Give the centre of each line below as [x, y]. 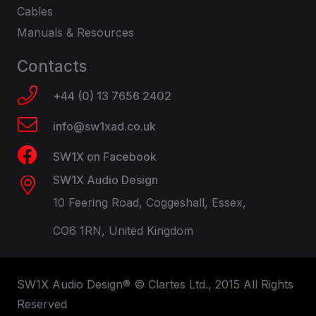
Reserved [42, 304]
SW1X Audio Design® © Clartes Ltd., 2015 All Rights [155, 284]
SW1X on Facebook [105, 156]
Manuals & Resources [75, 33]
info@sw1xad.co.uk [105, 126]
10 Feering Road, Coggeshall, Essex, [150, 202]
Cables [35, 12]
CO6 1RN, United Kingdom [123, 230]
